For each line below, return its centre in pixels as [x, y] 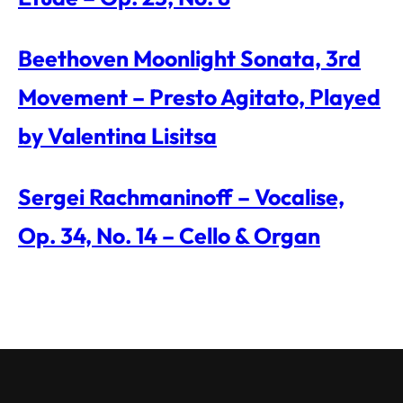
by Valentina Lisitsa [117, 135]
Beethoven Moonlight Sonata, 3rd [189, 58]
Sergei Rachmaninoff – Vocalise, [181, 196]
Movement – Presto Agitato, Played [199, 96]
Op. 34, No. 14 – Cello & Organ [169, 235]
